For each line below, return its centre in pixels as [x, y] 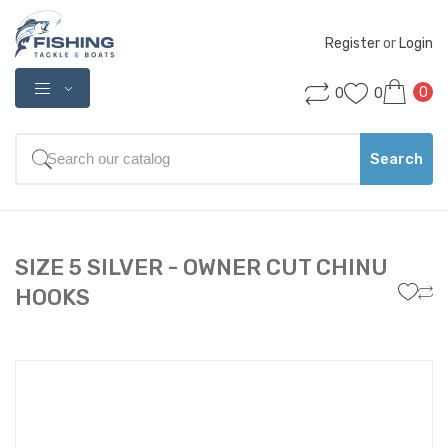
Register [352, 43]
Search [396, 158]
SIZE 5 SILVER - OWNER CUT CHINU [201, 267]
